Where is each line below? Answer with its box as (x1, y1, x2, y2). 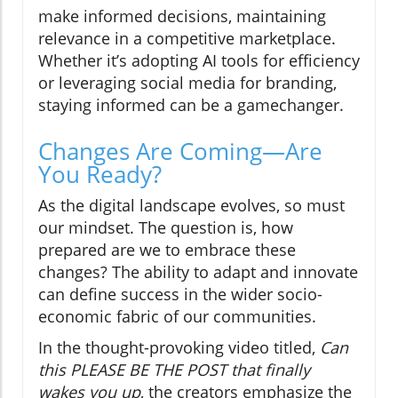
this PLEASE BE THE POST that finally (38, 359, 310, 381)
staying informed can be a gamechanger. (38, 94, 344, 116)
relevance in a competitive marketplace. (38, 28, 336, 50)
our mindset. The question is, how (38, 217, 293, 239)
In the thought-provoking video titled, (38, 337, 320, 359)
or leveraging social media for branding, (38, 72, 337, 94)
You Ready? (38, 158, 162, 191)
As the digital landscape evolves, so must (38, 195, 345, 217)
